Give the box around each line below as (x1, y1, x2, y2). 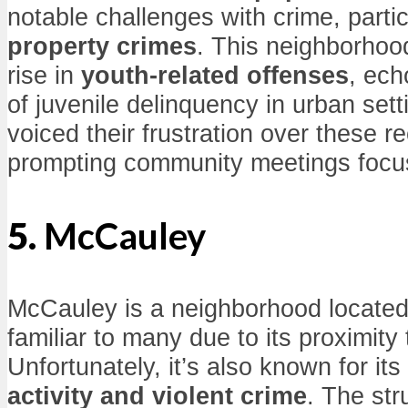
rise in (7, 61, 81, 90)
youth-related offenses (81, 61, 349, 90)
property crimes (7, 32, 197, 61)
